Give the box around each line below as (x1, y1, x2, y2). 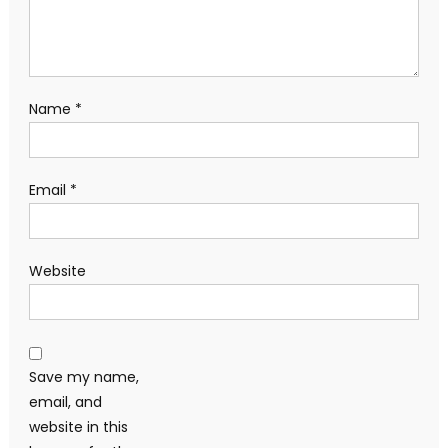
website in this (28, 416, 128, 437)
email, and (28, 391, 102, 412)
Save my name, (28, 366, 139, 387)
